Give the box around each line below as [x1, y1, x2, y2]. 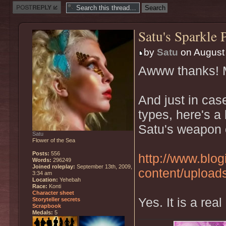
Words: [32, 157, 51, 163]
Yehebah [58, 177, 81, 183]
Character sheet [32, 190, 74, 196]
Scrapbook [32, 203, 61, 209]
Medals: [32, 209, 53, 215]
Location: [32, 177, 58, 183]
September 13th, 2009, [75, 163, 132, 169]
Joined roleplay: [32, 163, 75, 169]
